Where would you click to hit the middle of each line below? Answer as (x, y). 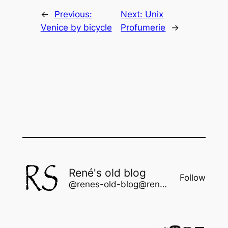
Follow (193, 178)
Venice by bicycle (76, 28)
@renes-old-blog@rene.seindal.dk (163, 184)
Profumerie (143, 28)
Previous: (73, 15)
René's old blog (107, 173)
